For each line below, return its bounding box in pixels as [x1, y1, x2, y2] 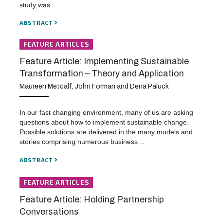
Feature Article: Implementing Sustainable [19, 56, 189, 66]
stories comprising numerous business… [19, 137, 145, 145]
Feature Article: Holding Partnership [19, 194, 164, 204]
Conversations [19, 206, 79, 217]
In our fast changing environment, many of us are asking [19, 108, 193, 116]
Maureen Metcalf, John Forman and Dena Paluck [19, 83, 169, 91]
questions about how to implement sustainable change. [19, 118, 189, 126]
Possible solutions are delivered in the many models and [19, 127, 193, 136]
